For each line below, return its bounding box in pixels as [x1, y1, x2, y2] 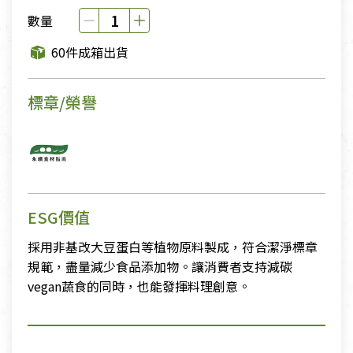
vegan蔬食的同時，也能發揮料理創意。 [28, 277, 251, 296]
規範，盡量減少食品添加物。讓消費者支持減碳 [28, 257, 292, 277]
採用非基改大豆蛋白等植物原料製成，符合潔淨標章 [28, 237, 318, 257]
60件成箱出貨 [51, 43, 129, 62]
